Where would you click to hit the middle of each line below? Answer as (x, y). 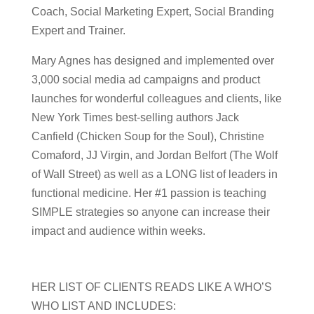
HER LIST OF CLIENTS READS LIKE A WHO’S (151, 287)
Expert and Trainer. (78, 30)
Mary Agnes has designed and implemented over (152, 60)
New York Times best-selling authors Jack (135, 117)
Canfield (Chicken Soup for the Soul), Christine (148, 136)
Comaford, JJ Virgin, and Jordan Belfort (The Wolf (154, 155)
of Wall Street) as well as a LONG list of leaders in (154, 174)
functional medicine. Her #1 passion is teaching (149, 193)
